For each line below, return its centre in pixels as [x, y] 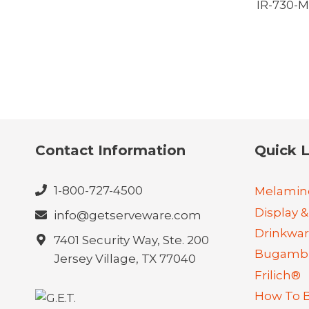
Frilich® [278, 275]
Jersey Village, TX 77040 [125, 258]
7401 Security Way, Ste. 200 [131, 240]
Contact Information [110, 150]
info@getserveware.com [128, 215]
